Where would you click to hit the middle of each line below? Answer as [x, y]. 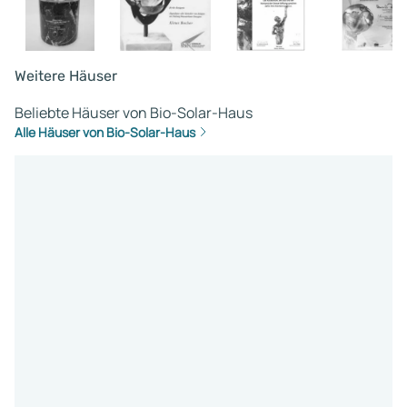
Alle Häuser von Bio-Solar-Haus [105, 132]
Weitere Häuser [66, 75]
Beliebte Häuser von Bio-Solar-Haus [134, 112]
